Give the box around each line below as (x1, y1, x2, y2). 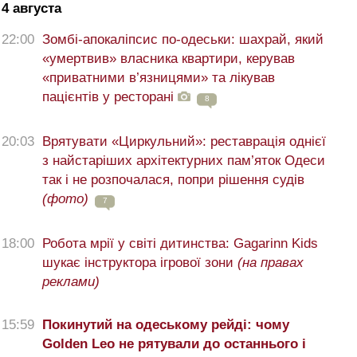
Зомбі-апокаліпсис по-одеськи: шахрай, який (42, 32, 324, 48)
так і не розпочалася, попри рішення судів (42, 172, 304, 188)
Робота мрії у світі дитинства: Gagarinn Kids (42, 236, 318, 252)
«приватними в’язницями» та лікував (42, 70, 275, 86)
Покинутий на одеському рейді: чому (42, 317, 289, 333)
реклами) (42, 274, 100, 290)
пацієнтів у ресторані (42, 89, 174, 105)
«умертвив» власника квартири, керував (42, 51, 295, 67)
